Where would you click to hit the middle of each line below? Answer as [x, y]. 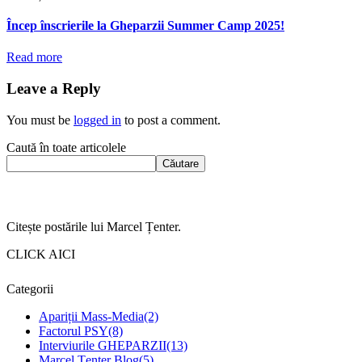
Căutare [181, 163]
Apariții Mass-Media [91, 316]
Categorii [30, 288]
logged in [97, 120]
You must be [40, 120]
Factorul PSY [74, 330]
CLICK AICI [41, 254]
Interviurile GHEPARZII [103, 345]
